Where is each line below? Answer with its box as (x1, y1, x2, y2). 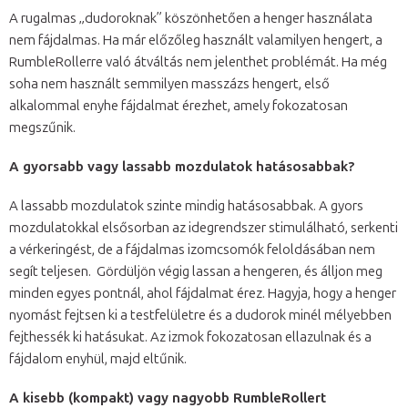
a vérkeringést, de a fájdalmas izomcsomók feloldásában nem (9, 240, 375, 258)
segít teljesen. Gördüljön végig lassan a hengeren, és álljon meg (9, 262, 382, 280)
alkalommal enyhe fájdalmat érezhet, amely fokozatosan (9, 97, 348, 114)
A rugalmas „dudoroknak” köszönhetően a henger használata (9, 9, 372, 26)
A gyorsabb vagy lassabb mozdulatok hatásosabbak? (9, 158, 359, 175)
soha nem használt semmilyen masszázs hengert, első (9, 75, 330, 92)
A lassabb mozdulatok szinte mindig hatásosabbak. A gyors (9, 197, 363, 214)
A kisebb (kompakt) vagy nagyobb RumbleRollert (9, 389, 326, 406)
